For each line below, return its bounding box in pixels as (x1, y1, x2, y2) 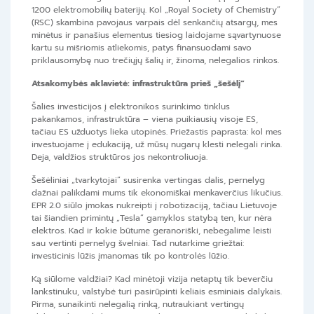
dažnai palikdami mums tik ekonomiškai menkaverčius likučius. (32, 186, 282, 200)
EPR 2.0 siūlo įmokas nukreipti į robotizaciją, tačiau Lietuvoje (32, 199, 277, 212)
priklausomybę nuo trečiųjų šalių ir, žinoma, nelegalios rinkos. (32, 54, 279, 67)
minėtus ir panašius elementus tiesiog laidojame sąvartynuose (32, 29, 281, 42)
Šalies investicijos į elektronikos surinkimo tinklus (32, 100, 230, 114)
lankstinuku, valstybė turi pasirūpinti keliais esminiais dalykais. (32, 285, 282, 299)
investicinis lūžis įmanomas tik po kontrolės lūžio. (32, 250, 229, 263)
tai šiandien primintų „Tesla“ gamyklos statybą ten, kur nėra (32, 212, 272, 225)
